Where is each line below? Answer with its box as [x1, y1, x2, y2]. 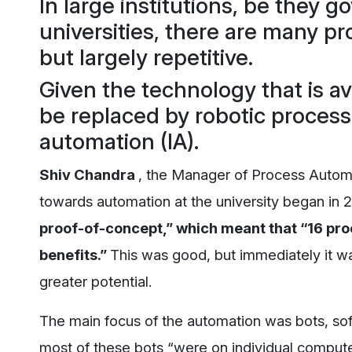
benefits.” [38, 246, 110, 264]
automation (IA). [38, 128, 199, 156]
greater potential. [38, 273, 152, 291]
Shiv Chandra [38, 166, 138, 184]
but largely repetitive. [38, 44, 253, 71]
